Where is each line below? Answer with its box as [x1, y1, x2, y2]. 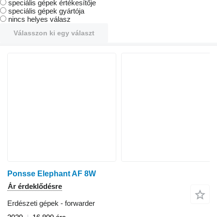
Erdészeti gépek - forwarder [7, 199, 95, 207]
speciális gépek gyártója [8, 6, 84, 15]
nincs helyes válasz [8, 15, 71, 23]
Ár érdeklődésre [8, 182, 62, 190]
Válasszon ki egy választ [14, 29, 94, 37]
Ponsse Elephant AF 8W [7, 169, 96, 178]
